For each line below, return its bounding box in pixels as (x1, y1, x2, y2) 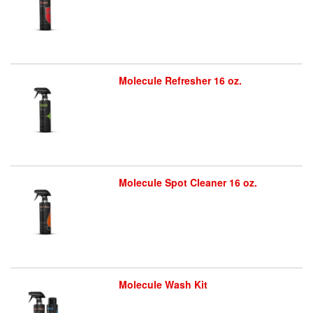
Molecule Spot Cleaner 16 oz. (118, 175, 257, 190)
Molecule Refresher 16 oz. (118, 73, 242, 88)
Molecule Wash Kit (118, 277, 208, 292)
